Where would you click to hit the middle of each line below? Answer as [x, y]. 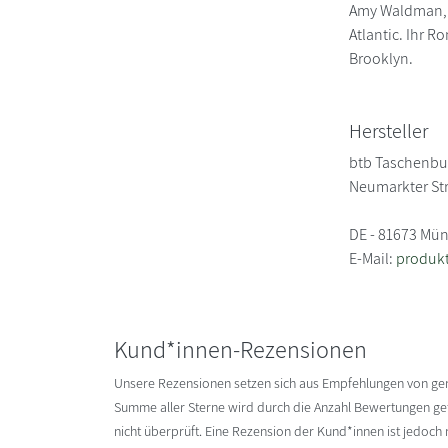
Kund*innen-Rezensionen [240, 349]
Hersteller [389, 131]
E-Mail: [373, 258]
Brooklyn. [381, 58]
